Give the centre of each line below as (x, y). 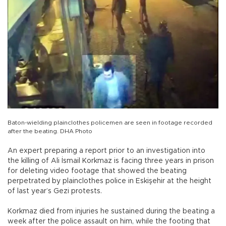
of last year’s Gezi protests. (55, 191)
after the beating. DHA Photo (50, 131)
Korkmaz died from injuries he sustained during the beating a (111, 212)
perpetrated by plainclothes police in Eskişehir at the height (109, 181)
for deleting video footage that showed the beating (97, 171)
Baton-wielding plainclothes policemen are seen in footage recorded (110, 123)
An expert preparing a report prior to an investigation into (106, 151)
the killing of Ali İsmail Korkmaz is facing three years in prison (111, 161)
